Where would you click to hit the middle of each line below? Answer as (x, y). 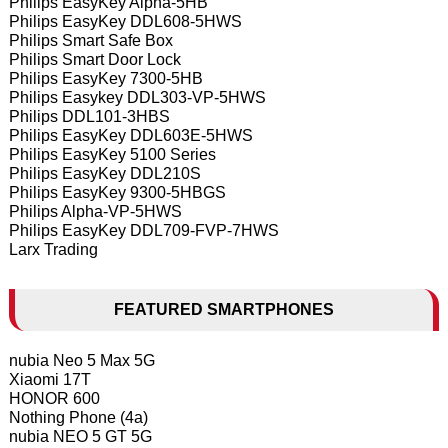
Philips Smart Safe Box (90, 40)
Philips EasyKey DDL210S (104, 173)
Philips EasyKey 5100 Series (112, 154)
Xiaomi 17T (49, 379)
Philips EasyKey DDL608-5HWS (125, 21)
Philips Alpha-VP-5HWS (95, 211)
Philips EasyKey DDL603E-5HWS (130, 135)
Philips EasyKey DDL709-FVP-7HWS (143, 230)
